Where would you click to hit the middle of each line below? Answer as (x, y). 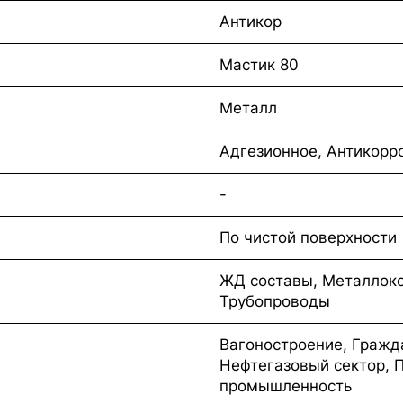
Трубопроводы (275, 301)
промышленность (286, 385)
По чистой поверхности (308, 237)
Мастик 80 (259, 64)
